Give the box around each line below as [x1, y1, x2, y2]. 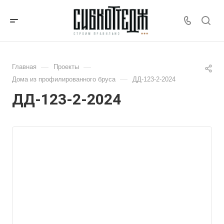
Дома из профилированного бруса [12, 75, 115, 83]
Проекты [53, 63, 79, 70]
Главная [12, 63, 36, 70]
